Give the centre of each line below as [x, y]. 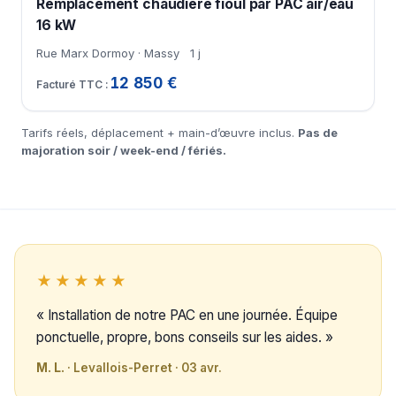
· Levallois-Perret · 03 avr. [143, 368]
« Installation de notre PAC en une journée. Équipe [187, 316]
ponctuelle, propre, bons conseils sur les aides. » [185, 338]
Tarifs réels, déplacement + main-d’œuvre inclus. [160, 133]
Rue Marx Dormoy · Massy [108, 53]
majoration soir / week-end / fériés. [124, 151]
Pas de [318, 133]
